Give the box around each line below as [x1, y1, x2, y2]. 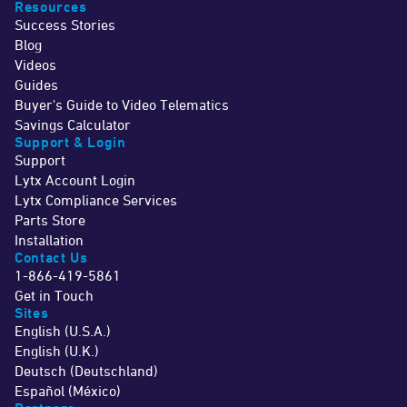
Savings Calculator [15, 116, 131, 134]
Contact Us [15, 249, 88, 267]
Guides [15, 76, 58, 94]
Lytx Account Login [15, 172, 135, 189]
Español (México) [15, 382, 121, 400]
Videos [15, 56, 56, 74]
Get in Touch [15, 287, 94, 304]
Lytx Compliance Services [15, 192, 177, 209]
